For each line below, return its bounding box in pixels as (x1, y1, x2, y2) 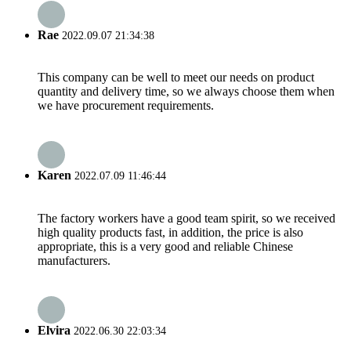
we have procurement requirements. (38, 99, 214, 113)
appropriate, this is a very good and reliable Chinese (38, 239, 293, 253)
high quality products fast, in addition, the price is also (38, 225, 303, 239)
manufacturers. (38, 253, 110, 267)
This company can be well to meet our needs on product (38, 71, 314, 85)
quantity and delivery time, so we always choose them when (38, 85, 335, 99)
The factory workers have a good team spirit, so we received (38, 211, 335, 225)
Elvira (38, 323, 71, 337)
